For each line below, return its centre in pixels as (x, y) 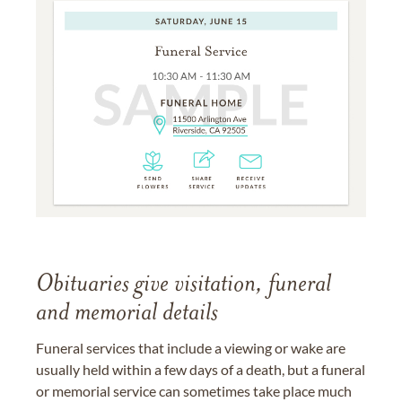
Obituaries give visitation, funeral (184, 285)
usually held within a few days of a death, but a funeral (201, 369)
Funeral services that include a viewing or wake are (191, 347)
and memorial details (127, 314)
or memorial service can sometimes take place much (194, 390)
